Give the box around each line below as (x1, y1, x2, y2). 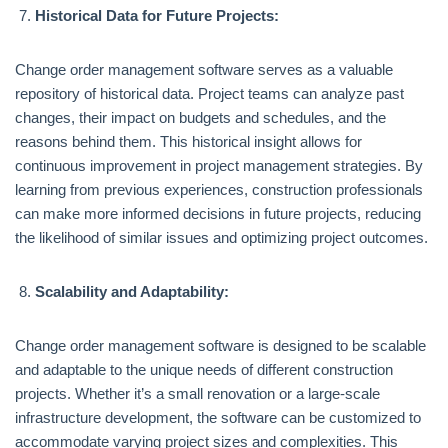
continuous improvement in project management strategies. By (15, 157, 423, 174)
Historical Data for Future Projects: (35, 7, 279, 24)
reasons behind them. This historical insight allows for (15, 133, 362, 150)
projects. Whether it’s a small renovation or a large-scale (15, 385, 380, 402)
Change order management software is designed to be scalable (15, 337, 426, 354)
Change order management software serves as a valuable (15, 61, 393, 78)
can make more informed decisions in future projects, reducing (15, 205, 421, 222)
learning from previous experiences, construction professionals (15, 181, 423, 198)
